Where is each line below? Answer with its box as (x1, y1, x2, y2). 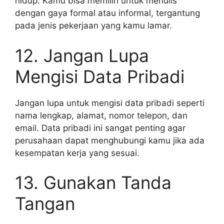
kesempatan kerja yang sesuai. (15, 147, 139, 158)
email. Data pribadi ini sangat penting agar (15, 122, 185, 133)
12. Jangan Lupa (15, 44, 149, 66)
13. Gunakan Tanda (15, 172, 171, 193)
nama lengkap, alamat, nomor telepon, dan (15, 110, 187, 120)
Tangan (15, 193, 75, 214)
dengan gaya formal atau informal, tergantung (15, 8, 200, 18)
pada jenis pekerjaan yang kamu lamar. (15, 20, 172, 30)
